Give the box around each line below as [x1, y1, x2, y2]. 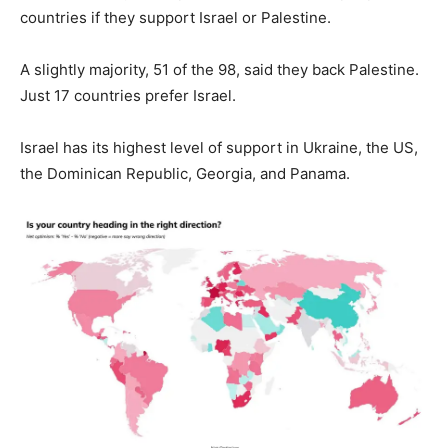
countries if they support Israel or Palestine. [20, 8, 331, 28]
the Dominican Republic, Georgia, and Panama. [20, 164, 350, 184]
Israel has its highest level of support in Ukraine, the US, [20, 138, 418, 158]
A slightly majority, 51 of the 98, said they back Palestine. [20, 60, 419, 80]
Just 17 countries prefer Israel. [20, 86, 236, 106]
